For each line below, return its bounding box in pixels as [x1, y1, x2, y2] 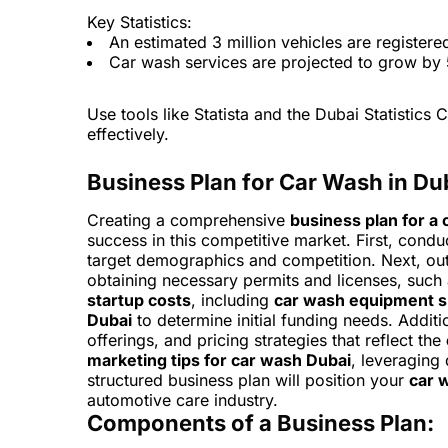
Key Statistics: [87, 12, 192, 33]
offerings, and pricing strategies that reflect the [87, 330, 446, 351]
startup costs [87, 290, 191, 311]
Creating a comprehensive [87, 210, 290, 231]
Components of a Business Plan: [87, 410, 434, 437]
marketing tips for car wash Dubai [87, 350, 351, 371]
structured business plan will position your [87, 370, 409, 391]
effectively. [87, 124, 169, 145]
